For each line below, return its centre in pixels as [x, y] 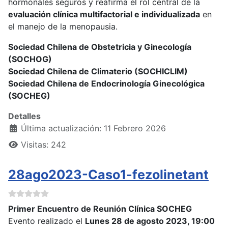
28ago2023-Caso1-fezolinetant [108, 175]
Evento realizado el [47, 221]
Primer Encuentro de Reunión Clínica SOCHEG [100, 209]
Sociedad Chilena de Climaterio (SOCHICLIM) [98, 72]
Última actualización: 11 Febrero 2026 [93, 129]
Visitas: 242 [44, 145]
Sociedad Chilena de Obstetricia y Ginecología [100, 47]
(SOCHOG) [30, 59]
